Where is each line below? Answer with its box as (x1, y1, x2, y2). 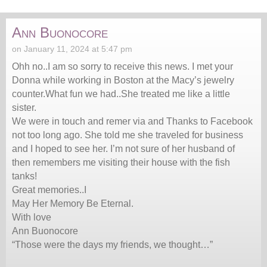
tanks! (12, 171, 37, 182)
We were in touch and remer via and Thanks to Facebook (12, 116, 253, 127)
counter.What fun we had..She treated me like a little (12, 89, 230, 100)
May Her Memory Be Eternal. (12, 198, 133, 209)
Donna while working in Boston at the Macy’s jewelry (12, 75, 234, 86)
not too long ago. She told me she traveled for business (12, 130, 243, 141)
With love (12, 212, 51, 223)
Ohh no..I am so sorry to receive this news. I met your (12, 61, 233, 72)
